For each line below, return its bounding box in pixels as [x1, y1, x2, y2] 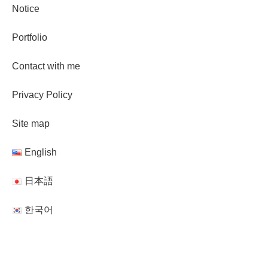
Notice [12, 3, 39, 14]
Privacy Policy [12, 89, 72, 100]
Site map [12, 118, 50, 129]
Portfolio [12, 32, 47, 42]
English [24, 147, 57, 157]
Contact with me [12, 60, 80, 71]
